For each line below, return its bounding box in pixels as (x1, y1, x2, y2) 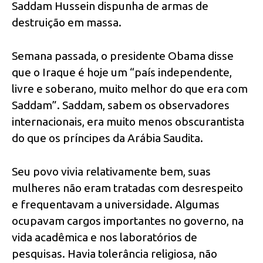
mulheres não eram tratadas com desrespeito (12, 181, 243, 194)
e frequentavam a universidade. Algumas (12, 197, 220, 211)
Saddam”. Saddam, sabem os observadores (12, 98, 230, 112)
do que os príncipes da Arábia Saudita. (12, 131, 203, 144)
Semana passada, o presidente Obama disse (12, 49, 234, 62)
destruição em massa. (12, 15, 122, 29)
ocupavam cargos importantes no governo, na (12, 214, 244, 227)
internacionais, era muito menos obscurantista (12, 114, 244, 128)
